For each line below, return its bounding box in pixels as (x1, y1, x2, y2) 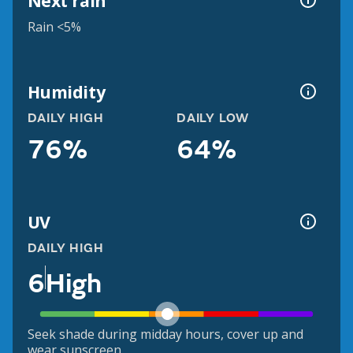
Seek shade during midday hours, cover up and (27, 325, 303, 344)
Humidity (27, 80, 106, 103)
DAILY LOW (176, 110, 250, 127)
